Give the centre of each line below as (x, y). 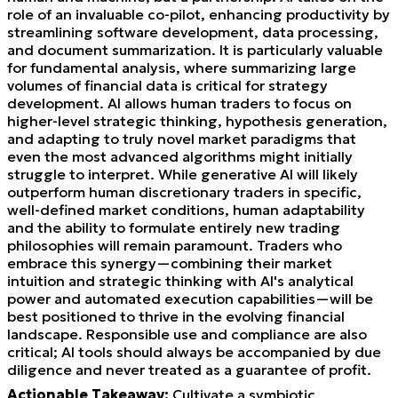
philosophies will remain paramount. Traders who (175, 245)
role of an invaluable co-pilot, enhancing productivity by (199, 14)
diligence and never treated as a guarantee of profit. (189, 369)
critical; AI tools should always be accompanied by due (194, 351)
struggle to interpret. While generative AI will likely (183, 174)
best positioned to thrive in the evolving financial (176, 316)
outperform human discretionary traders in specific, (184, 191)
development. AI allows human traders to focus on (179, 103)
